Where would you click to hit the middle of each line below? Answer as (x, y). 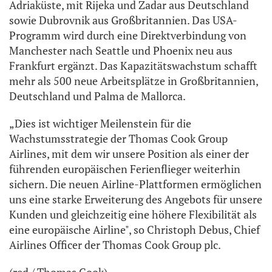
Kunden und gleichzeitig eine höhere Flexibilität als (133, 214)
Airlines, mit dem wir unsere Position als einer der (129, 153)
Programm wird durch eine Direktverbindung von (128, 35)
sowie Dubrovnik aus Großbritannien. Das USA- (123, 20)
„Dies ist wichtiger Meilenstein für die (100, 123)
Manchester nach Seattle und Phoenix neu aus (121, 50)
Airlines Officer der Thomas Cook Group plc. (115, 244)
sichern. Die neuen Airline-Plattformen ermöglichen (135, 184)
